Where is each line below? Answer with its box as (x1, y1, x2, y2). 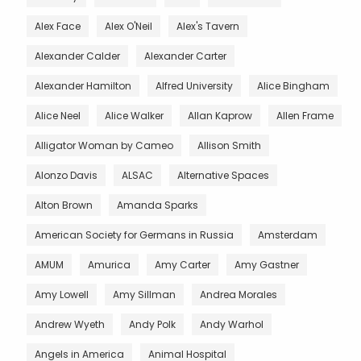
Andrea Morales (200, 287, 277, 301)
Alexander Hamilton (35, 78, 131, 93)
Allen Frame (276, 108, 334, 122)
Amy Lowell (35, 287, 89, 301)
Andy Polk (129, 317, 176, 331)
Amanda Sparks (117, 197, 198, 212)
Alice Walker (105, 108, 164, 122)
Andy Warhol (200, 317, 263, 331)
